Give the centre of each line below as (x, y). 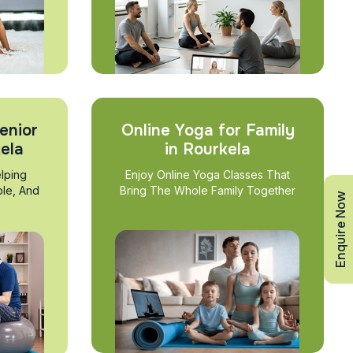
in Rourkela (208, 150)
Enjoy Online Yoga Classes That (208, 175)
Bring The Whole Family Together (208, 191)
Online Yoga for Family (208, 131)
